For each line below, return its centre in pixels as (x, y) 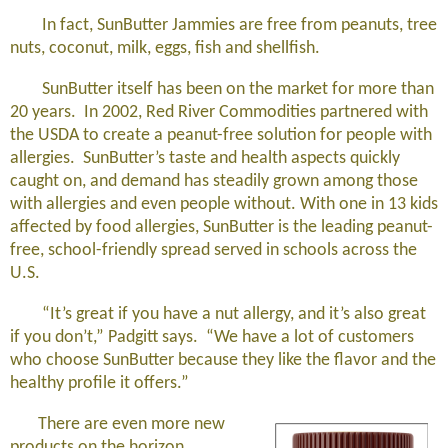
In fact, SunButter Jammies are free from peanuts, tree (223, 25)
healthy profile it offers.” (99, 383)
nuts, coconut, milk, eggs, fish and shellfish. (165, 48)
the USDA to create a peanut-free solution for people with (221, 135)
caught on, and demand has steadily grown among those (214, 181)
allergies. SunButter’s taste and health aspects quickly (205, 158)
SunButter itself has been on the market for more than (222, 89)
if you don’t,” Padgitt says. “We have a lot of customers (212, 337)
